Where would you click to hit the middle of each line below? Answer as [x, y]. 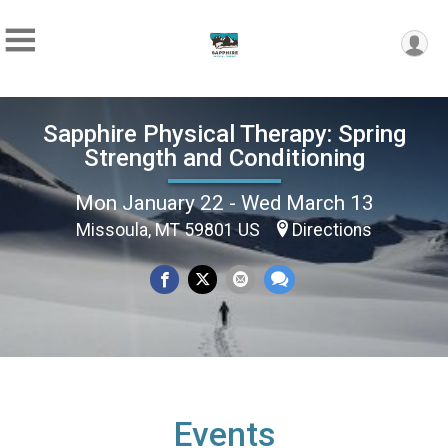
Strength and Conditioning [224, 157]
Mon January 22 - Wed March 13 [224, 202]
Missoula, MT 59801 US [170, 229]
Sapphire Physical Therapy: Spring [224, 133]
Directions [332, 229]
